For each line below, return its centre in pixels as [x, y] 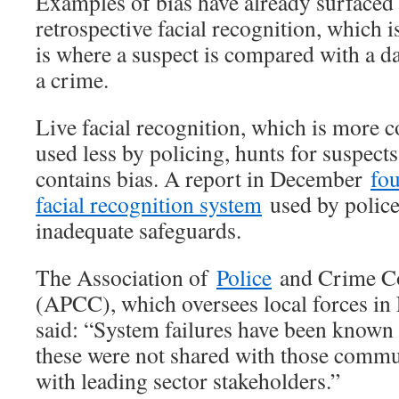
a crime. [72, 79]
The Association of [126, 277]
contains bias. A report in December [203, 178]
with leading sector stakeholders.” [188, 380]
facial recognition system [149, 204]
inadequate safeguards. [138, 230]
